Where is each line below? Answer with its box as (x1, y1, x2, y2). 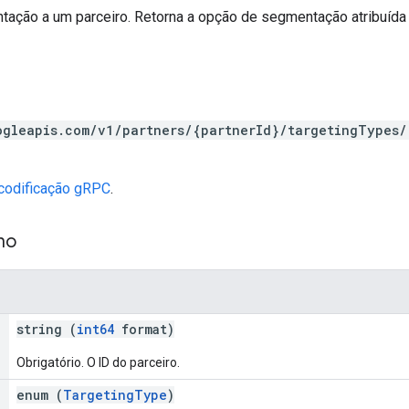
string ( (16, 320, 77, 338)
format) (114, 320, 174, 338)
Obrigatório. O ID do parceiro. (16, 354, 180, 370)
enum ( (16, 385, 63, 404)
